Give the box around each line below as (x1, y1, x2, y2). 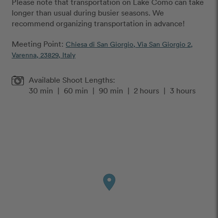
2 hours (134, 86, 159, 95)
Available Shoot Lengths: (29, 75, 115, 85)
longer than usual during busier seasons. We (12, 8, 164, 18)
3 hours (170, 86, 196, 95)
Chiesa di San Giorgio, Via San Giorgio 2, (66, 39, 193, 49)
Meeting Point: (12, 39, 66, 49)
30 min (29, 86, 53, 95)
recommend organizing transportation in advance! (12, 18, 185, 28)
